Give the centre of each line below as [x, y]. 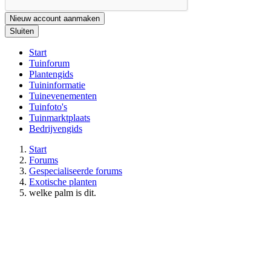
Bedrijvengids [56, 128]
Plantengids [51, 74]
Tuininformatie [57, 85]
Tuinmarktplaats [60, 117]
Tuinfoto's [48, 106]
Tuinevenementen [63, 96]
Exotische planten [63, 181]
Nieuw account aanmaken [55, 18]
